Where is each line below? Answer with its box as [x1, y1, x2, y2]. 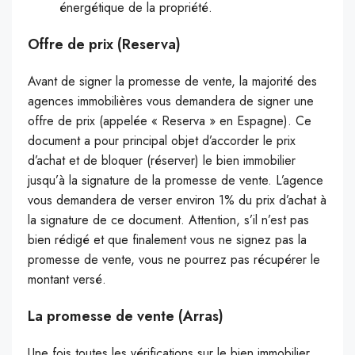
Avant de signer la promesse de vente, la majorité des [28, 72, 317, 91]
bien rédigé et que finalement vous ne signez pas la [28, 231, 307, 250]
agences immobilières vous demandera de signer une [28, 92, 314, 111]
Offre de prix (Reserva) [28, 34, 181, 55]
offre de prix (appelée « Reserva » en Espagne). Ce [28, 112, 311, 131]
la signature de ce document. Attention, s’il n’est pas [28, 211, 309, 230]
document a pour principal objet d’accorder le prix [28, 132, 296, 151]
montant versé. [28, 270, 106, 289]
